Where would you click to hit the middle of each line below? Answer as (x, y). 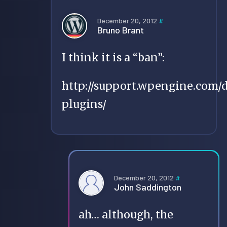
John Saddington (148, 187)
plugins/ (84, 104)
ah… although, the (126, 215)
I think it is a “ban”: (113, 58)
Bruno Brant (121, 30)
